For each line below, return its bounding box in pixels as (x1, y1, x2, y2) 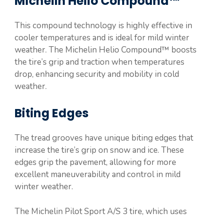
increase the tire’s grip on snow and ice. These (15, 145, 184, 156)
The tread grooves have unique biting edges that (15, 132, 193, 144)
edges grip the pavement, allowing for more (15, 157, 176, 168)
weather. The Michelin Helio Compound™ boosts (15, 44, 197, 55)
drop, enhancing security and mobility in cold (15, 68, 179, 80)
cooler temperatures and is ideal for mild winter (15, 32, 189, 43)
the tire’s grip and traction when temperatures (15, 56, 184, 68)
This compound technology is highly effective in (15, 19, 192, 31)
